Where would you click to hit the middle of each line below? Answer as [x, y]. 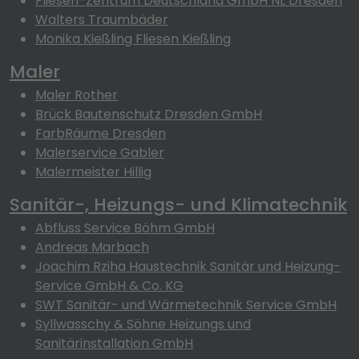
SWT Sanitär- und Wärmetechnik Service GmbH [186, 305]
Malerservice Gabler [100, 153]
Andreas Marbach [92, 247]
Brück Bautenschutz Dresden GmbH [149, 114]
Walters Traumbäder [102, 20]
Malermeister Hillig [93, 172]
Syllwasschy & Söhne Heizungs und [143, 324]
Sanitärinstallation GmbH [114, 343]
